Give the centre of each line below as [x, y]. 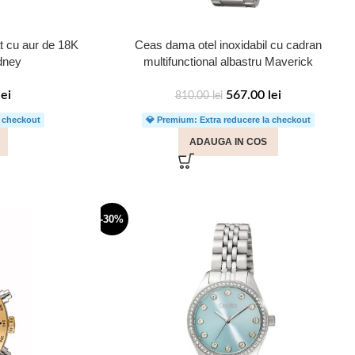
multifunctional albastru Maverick [228, 61]
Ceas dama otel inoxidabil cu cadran [228, 45]
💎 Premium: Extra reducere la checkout [228, 120]
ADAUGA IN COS [228, 142]
